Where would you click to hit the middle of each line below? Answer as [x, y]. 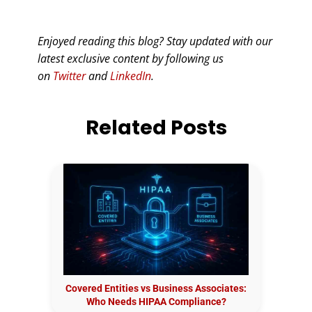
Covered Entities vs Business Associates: [156, 288]
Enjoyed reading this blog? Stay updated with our [155, 41]
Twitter [69, 76]
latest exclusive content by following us [131, 58]
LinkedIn [131, 76]
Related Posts [156, 127]
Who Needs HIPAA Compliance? [156, 301]
